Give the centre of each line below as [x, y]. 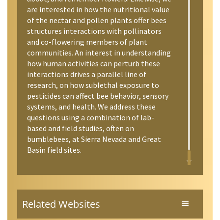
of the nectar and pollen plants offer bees [97, 20]
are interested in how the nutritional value [98, 9]
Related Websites [61, 204]
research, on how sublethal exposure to [93, 85]
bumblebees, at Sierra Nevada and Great [94, 139]
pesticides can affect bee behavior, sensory [98, 96]
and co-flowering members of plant [87, 41]
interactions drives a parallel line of [87, 74]
